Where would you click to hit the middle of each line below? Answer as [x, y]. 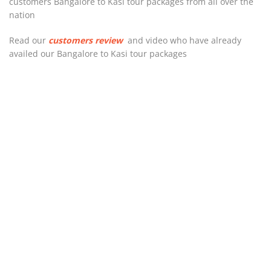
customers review [86, 41]
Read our [29, 41]
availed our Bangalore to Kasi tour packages [98, 54]
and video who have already [182, 41]
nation [22, 15]
